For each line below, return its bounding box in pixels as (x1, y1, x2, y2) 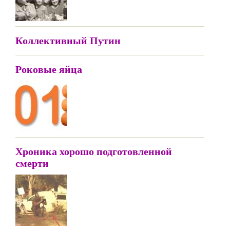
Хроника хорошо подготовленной (15, 144, 172, 158)
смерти (15, 156, 49, 170)
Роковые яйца (15, 62, 82, 76)
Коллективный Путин (15, 33, 121, 47)
